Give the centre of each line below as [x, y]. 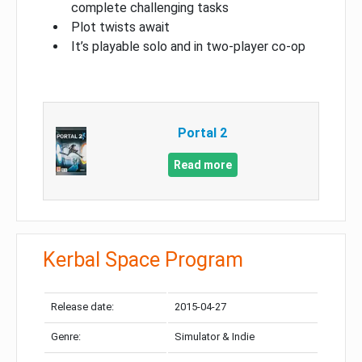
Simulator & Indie [215, 336]
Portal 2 [203, 133]
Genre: [66, 336]
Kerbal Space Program [143, 259]
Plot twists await [120, 27]
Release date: [82, 306]
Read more [202, 164]
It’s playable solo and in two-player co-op [188, 46]
